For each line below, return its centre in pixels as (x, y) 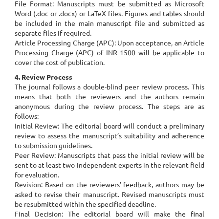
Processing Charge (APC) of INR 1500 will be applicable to (109, 52)
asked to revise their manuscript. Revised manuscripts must (109, 194)
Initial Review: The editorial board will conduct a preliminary (109, 126)
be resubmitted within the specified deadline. (85, 204)
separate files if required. (53, 33)
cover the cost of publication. (60, 62)
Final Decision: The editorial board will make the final (109, 214)
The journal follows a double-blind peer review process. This (109, 87)
